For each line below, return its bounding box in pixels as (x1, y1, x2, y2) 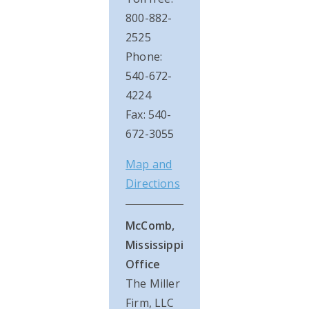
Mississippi (126, 237, 183, 253)
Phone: (126, 49, 163, 65)
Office (126, 257, 161, 272)
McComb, (126, 218, 175, 234)
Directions (126, 176, 180, 192)
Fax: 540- (126, 107, 172, 123)
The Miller (126, 276, 180, 292)
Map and (126, 157, 172, 172)
